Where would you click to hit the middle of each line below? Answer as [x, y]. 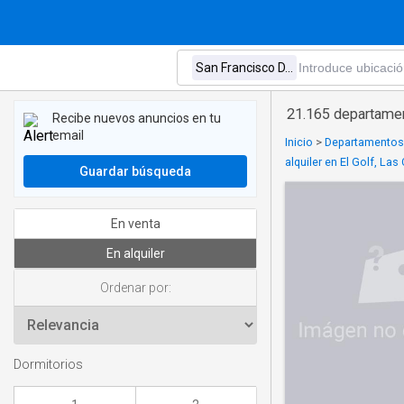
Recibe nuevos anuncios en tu [137, 118]
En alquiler [135, 253]
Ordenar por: [135, 288]
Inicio [299, 142]
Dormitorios [48, 365]
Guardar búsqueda [135, 171]
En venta [135, 224]
